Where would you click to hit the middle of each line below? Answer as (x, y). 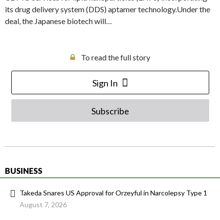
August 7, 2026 (43, 205)
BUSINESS (24, 171)
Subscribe (110, 111)
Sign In (105, 83)
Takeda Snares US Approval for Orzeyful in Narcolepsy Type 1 (113, 193)
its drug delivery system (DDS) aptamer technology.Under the (108, 9)
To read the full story (115, 57)
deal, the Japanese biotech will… (58, 21)
